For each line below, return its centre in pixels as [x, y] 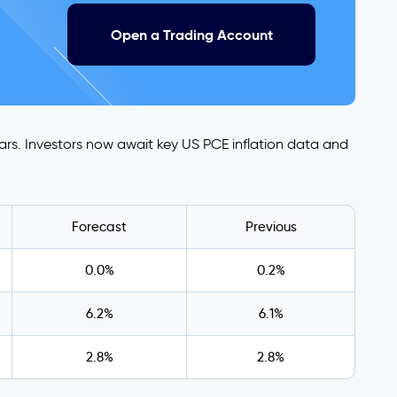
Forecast [99, 227]
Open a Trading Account [191, 35]
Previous [271, 227]
